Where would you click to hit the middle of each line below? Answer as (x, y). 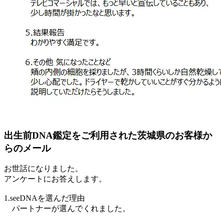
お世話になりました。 (43, 169)
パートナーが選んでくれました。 (67, 209)
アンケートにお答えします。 (55, 179)
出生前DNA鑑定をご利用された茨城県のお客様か (108, 135)
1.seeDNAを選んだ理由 (44, 198)
